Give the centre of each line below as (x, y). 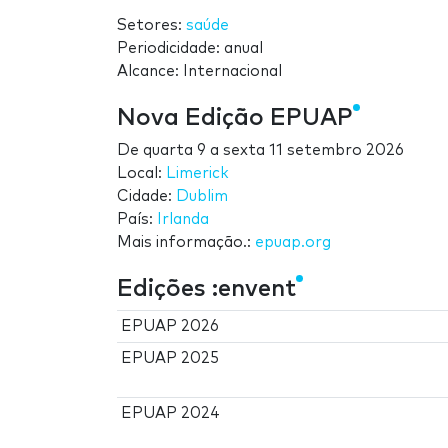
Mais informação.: (186, 243)
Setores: (151, 26)
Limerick (197, 174)
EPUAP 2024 (171, 414)
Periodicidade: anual (190, 49)
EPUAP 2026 (170, 327)
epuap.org (293, 243)
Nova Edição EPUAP (235, 118)
